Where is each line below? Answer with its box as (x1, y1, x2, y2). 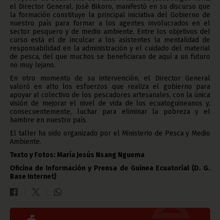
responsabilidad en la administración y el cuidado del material (10, 44, 210, 53)
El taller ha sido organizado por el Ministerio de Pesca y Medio (10, 129, 210, 137)
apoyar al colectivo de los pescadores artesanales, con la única (10, 90, 210, 99)
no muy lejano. (10, 60, 55, 69)
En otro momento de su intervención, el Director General (10, 74, 210, 82)
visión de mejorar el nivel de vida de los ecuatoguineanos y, (10, 99, 210, 108)
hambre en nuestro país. (10, 115, 87, 124)
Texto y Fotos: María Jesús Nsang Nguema (10, 150, 144, 159)
